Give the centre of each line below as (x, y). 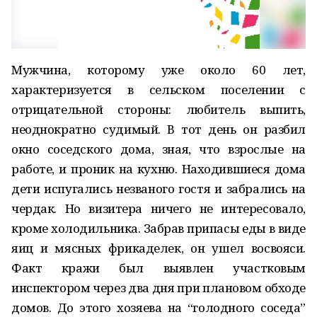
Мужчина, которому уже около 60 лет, (158, 70)
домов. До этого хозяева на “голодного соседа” (158, 307)
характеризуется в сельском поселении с (158, 90)
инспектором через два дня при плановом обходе (158, 288)
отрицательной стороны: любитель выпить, (158, 109)
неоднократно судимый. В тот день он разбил (158, 129)
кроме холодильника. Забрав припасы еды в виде (158, 228)
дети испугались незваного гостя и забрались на (158, 189)
